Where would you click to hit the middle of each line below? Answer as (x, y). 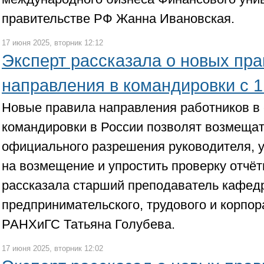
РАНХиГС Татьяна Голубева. (88, 224)
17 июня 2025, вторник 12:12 (52, 43)
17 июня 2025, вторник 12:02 (52, 248)
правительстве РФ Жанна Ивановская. (118, 19)
